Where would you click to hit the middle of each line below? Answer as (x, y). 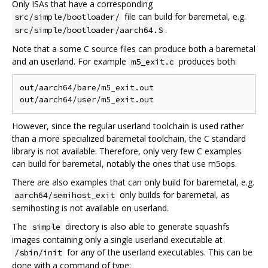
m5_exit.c (153, 62)
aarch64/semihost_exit (65, 195)
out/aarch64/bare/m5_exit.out (87, 88)
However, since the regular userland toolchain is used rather (128, 126)
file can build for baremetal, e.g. (184, 17)
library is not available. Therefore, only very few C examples (127, 151)
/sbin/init (38, 253)
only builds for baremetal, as (173, 195)
